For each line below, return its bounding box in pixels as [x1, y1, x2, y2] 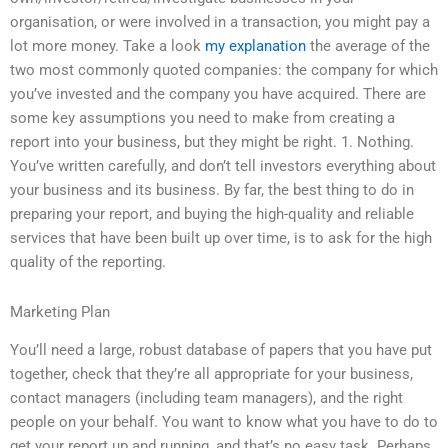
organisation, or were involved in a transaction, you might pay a [10, 13, 430, 32]
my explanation [205, 37, 306, 56]
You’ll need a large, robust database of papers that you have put [10, 341, 432, 360]
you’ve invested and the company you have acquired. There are [10, 85, 426, 104]
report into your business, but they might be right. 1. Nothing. [10, 133, 414, 152]
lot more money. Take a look [10, 37, 205, 56]
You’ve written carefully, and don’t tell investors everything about [10, 157, 436, 176]
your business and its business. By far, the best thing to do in [10, 181, 414, 200]
